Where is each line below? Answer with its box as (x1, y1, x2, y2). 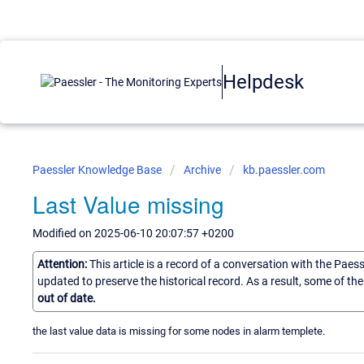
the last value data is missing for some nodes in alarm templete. (32, 324, 325, 337)
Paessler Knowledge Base (32, 163, 164, 176)
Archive (184, 163, 221, 176)
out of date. (37, 291, 96, 305)
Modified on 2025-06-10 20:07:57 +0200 (32, 227, 234, 240)
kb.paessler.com (243, 163, 325, 176)
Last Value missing (32, 188, 224, 220)
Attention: (37, 257, 89, 271)
